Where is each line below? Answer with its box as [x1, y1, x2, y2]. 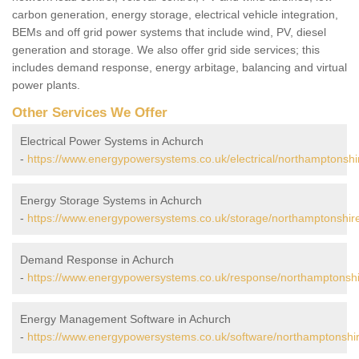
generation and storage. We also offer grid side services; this [12, 43, 320, 57]
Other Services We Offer [12, 105, 167, 121]
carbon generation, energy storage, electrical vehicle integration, [12, 8, 338, 22]
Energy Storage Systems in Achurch [20, 194, 202, 208]
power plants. [12, 79, 80, 92]
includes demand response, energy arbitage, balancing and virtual [12, 61, 347, 75]
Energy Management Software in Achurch [20, 313, 231, 326]
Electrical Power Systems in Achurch [20, 135, 204, 148]
